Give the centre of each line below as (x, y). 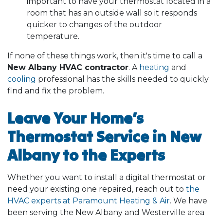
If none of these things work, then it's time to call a (105, 55)
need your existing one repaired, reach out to (97, 189)
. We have (189, 200)
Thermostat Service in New (104, 136)
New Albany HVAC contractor (68, 67)
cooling (22, 79)
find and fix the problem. (56, 91)
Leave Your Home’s (75, 118)
